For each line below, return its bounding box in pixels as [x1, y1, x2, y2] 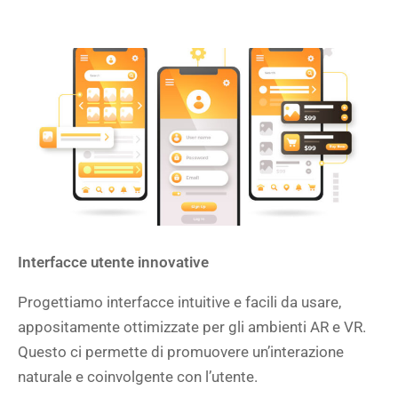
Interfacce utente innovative [18, 253, 209, 271]
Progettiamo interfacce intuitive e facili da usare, [18, 293, 341, 311]
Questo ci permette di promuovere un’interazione [18, 343, 344, 361]
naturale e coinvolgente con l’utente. [18, 368, 258, 386]
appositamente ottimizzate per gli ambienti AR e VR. [18, 318, 366, 336]
